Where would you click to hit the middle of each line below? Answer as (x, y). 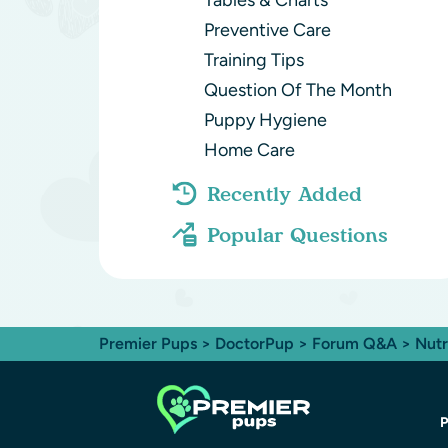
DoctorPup (254, 343)
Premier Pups (148, 343)
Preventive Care (267, 30)
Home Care (249, 150)
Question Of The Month (297, 90)
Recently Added (284, 193)
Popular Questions (297, 234)
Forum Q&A (354, 343)
